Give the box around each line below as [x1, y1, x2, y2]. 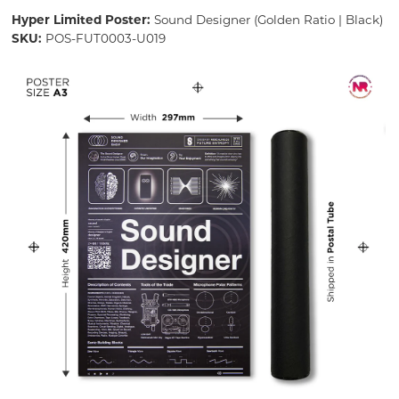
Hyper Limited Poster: [11, 12, 154, 28]
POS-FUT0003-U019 [45, 31, 166, 46]
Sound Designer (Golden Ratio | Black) [153, 12, 383, 28]
